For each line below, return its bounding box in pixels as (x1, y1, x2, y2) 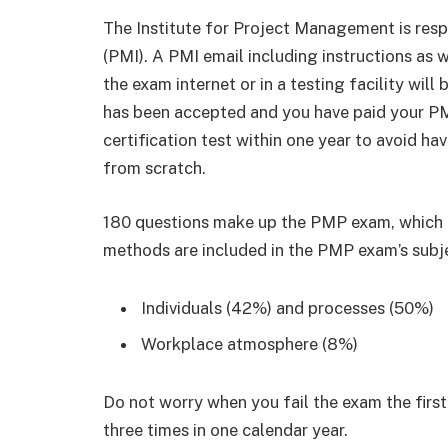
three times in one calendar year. (103, 419, 348, 440)
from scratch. (103, 158, 206, 179)
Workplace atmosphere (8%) (141, 333, 358, 354)
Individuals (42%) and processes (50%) (141, 297, 434, 318)
